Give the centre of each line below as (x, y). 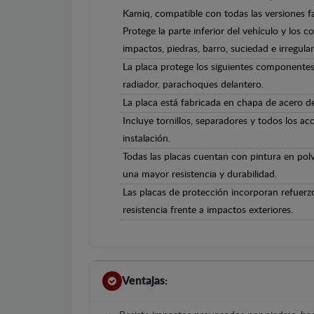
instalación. (146, 139)
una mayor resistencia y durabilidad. (200, 175)
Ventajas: (145, 281)
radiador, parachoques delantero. (193, 85)
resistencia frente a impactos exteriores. (208, 210)
